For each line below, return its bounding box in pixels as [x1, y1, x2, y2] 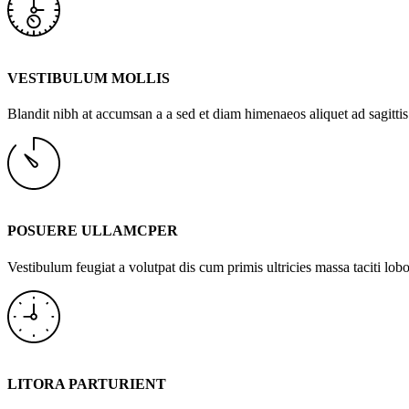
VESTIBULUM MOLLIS [7, 69, 170, 86]
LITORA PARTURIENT [7, 375, 166, 392]
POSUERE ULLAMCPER [7, 223, 178, 239]
